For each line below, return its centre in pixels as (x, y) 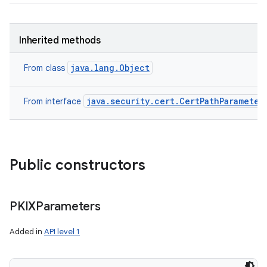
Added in (27, 232)
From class (46, 68)
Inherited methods (60, 41)
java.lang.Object (110, 68)
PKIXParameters (55, 207)
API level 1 (62, 232)
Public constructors (77, 165)
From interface (54, 101)
